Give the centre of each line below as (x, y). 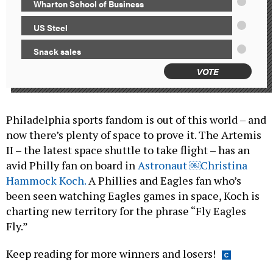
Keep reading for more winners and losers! (111, 254)
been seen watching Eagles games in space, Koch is (133, 196)
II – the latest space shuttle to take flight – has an (128, 150)
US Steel (51, 28)
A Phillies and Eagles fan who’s (164, 181)
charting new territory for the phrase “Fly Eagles (126, 211)
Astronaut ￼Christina (193, 165)
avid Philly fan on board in (72, 165)
